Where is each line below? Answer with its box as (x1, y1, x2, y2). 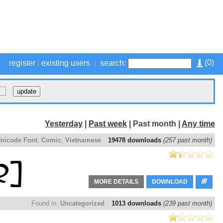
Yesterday (45, 119, 83, 128)
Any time (182, 119, 215, 128)
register (9, 59, 35, 67)
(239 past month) (163, 200, 212, 208)
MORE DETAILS (94, 178, 138, 186)
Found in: (31, 200, 60, 208)
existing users (41, 59, 90, 67)
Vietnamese (65, 136, 101, 144)
